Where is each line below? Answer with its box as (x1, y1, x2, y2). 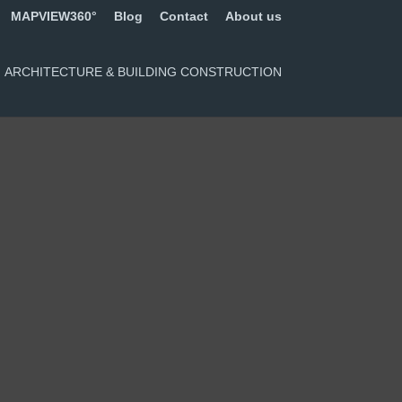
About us (224, 8, 282, 23)
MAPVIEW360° (10, 8, 97, 23)
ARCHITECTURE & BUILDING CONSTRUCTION (4, 65, 282, 79)
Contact (159, 8, 208, 23)
